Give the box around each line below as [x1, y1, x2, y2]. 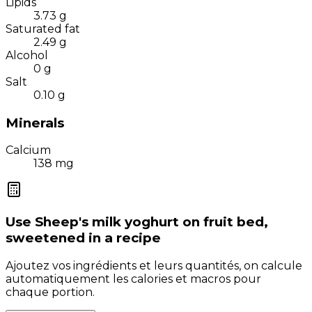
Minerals [6, 114, 64, 131]
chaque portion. [6, 285, 95, 299]
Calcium [6, 143, 51, 157]
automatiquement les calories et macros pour [6, 272, 261, 286]
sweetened [6, 230, 85, 247]
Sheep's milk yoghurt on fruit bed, [35, 214, 268, 231]
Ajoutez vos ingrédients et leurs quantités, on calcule [6, 258, 302, 272]
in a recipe [88, 230, 161, 247]
